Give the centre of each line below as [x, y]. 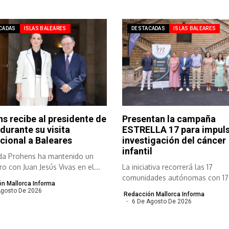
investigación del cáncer [174, 141]
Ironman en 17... [148, 189]
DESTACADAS [148, 28]
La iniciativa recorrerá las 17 [167, 167]
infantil [137, 151]
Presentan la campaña [169, 119]
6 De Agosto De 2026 [162, 202]
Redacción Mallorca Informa [164, 194]
